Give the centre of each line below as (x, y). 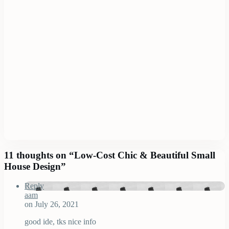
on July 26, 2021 (52, 204)
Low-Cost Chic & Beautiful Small (145, 155)
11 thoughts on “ (39, 155)
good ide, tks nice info (60, 222)
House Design (32, 166)
